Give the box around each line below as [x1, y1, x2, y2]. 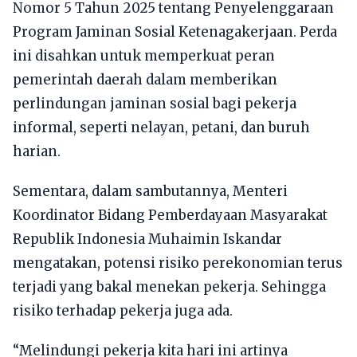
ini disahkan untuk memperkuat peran [13, 47, 275, 65]
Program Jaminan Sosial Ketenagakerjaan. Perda [13, 23, 337, 41]
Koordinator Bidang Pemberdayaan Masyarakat [13, 206, 328, 225]
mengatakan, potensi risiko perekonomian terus [13, 254, 343, 273]
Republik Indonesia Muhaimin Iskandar [13, 230, 282, 249]
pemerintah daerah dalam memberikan [13, 71, 277, 89]
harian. [13, 143, 61, 161]
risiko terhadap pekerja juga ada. [13, 302, 233, 320]
